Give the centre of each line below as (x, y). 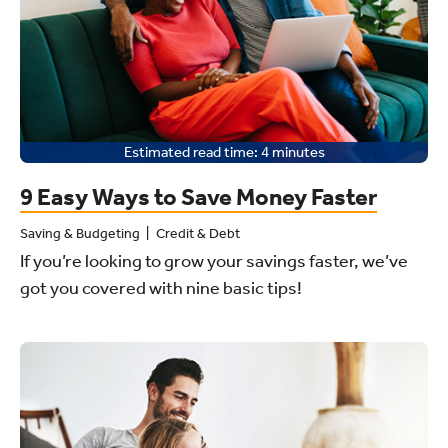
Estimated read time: (190, 151)
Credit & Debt (198, 233)
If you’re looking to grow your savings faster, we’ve (214, 260)
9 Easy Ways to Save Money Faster (198, 196)
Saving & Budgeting (80, 233)
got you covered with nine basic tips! (161, 287)
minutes (298, 151)
